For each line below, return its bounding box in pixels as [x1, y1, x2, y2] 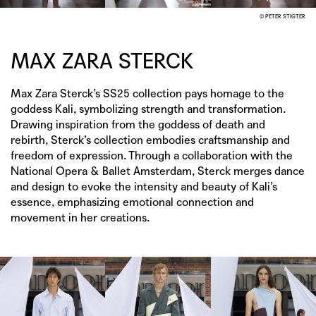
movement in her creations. [11, 210, 150, 224]
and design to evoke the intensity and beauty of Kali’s [11, 179, 277, 193]
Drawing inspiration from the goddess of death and [11, 117, 265, 131]
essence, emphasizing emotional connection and [11, 195, 254, 209]
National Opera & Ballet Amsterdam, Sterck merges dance [11, 164, 305, 178]
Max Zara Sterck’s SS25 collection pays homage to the [11, 86, 284, 100]
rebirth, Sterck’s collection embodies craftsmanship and [11, 133, 290, 147]
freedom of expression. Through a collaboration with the [11, 148, 293, 162]
